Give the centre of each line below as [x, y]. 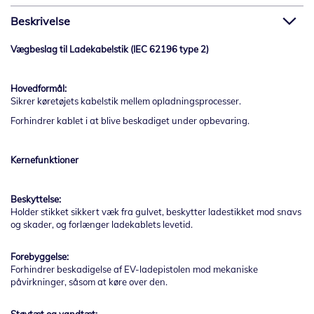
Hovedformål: [39, 89]
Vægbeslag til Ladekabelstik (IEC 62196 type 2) [110, 49]
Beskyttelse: [37, 199]
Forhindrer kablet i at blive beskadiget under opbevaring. [130, 121]
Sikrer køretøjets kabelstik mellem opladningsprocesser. [126, 101]
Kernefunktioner [45, 160]
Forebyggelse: [41, 257]
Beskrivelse [40, 21]
